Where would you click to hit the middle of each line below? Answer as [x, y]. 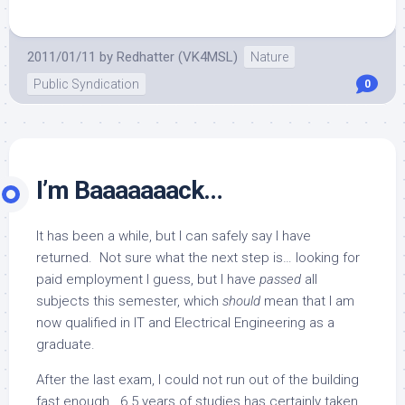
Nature [269, 57]
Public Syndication [86, 84]
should [241, 301]
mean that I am [307, 301]
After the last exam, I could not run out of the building [198, 380]
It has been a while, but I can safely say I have [174, 236]
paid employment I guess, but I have [148, 279]
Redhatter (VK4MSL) [177, 57]
